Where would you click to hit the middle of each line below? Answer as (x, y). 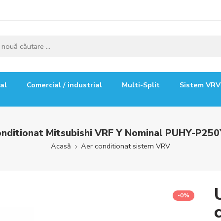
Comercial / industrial (64, 85)
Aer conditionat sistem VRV (126, 146)
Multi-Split (141, 85)
